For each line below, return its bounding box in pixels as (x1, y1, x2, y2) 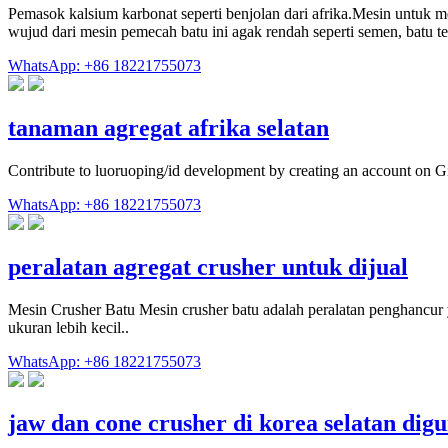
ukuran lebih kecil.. (8, 318, 129, 336)
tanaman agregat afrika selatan (8, 114, 329, 141)
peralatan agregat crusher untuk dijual (8, 253, 408, 280)
